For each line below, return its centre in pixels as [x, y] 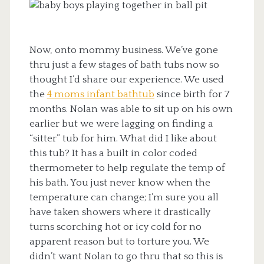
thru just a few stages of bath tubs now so [124, 65]
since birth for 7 [192, 95]
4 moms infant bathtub [100, 95]
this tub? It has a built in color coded [113, 154]
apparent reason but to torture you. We [119, 242]
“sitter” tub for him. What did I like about [123, 139]
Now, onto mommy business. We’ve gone [123, 50]
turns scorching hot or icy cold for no [115, 227]
